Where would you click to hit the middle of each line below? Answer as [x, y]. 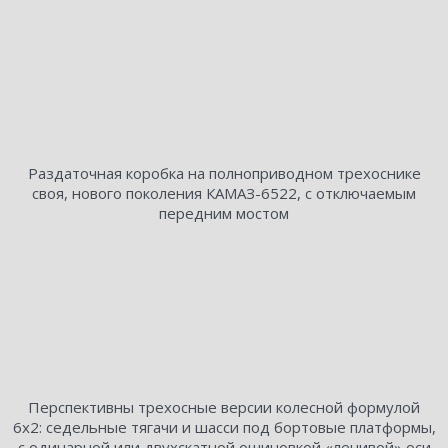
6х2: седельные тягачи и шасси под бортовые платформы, [224, 427]
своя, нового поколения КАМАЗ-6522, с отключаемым [224, 193]
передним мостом [224, 213]
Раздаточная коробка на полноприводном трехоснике [224, 173]
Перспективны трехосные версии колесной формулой [224, 407]
